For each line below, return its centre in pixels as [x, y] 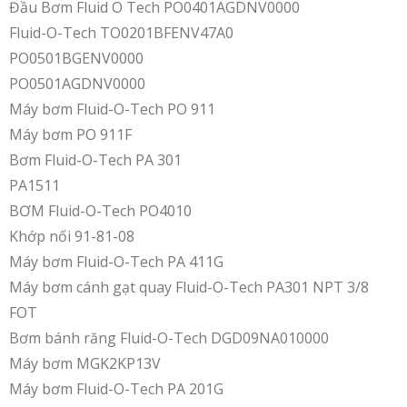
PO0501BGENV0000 [76, 58]
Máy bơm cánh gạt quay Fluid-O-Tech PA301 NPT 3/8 [189, 287]
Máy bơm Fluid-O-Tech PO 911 [112, 109]
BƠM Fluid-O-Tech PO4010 [100, 211]
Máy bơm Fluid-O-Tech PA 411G [116, 262]
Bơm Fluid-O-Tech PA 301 [95, 160]
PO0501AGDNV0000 [77, 84]
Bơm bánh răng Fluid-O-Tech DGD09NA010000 [169, 338]
